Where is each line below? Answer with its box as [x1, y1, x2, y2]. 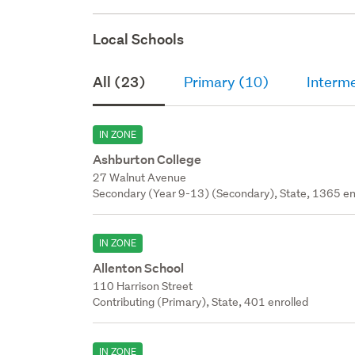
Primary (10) [184, 72, 269, 91]
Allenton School [93, 259, 185, 277]
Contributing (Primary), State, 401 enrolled [93, 294, 309, 309]
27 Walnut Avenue [93, 170, 187, 185]
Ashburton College [93, 151, 202, 168]
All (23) [93, 72, 147, 91]
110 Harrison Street [93, 278, 193, 293]
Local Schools [93, 29, 185, 48]
